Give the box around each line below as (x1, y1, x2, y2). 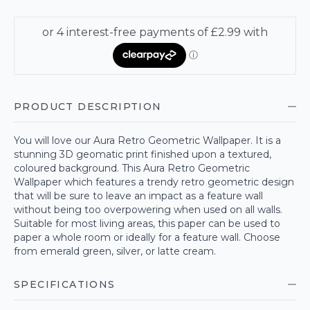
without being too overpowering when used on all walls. (14, 203, 282, 216)
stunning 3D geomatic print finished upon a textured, (14, 148, 271, 161)
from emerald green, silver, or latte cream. (14, 245, 216, 257)
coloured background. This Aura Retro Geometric (14, 162, 250, 174)
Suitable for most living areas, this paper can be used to (14, 217, 280, 230)
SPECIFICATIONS (14, 278, 116, 291)
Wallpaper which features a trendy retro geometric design (14, 176, 294, 188)
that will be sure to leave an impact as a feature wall (14, 190, 263, 202)
